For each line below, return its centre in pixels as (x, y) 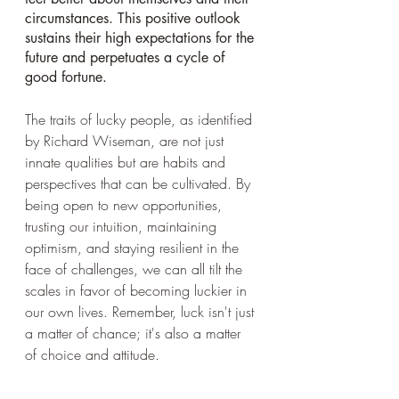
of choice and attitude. (92, 354)
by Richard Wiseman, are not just (126, 141)
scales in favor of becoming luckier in (138, 290)
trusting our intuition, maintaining (123, 226)
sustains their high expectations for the (142, 38)
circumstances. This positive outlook (135, 18)
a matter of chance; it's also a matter (135, 333)
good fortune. (66, 77)
